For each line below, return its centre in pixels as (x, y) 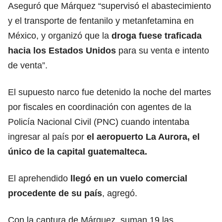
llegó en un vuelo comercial (128, 178)
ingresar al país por (46, 137)
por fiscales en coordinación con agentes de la (100, 107)
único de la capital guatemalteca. (78, 151)
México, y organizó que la (58, 35)
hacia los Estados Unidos (62, 50)
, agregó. (120, 193)
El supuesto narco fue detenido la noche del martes (110, 92)
